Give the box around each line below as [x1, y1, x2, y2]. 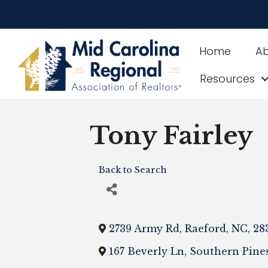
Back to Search [98, 165, 167, 175]
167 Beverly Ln [108, 245, 184, 257]
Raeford [184, 223, 226, 234]
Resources [200, 71, 255, 86]
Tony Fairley [89, 121, 253, 151]
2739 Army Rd [108, 223, 179, 234]
